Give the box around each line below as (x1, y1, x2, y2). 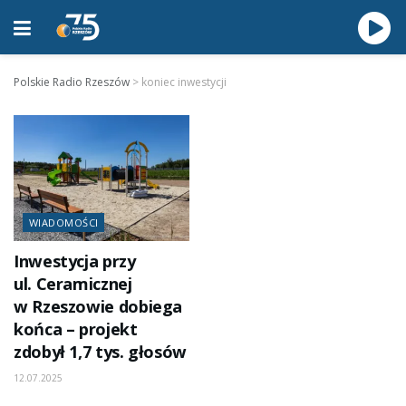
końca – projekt (14, 317, 138, 340)
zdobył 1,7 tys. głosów (14, 340, 187, 362)
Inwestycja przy (14, 249, 136, 272)
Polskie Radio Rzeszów (14, 74, 130, 90)
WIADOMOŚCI (29, 215, 99, 229)
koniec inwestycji (141, 74, 227, 90)
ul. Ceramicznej (14, 272, 132, 295)
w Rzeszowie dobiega (14, 295, 183, 317)
